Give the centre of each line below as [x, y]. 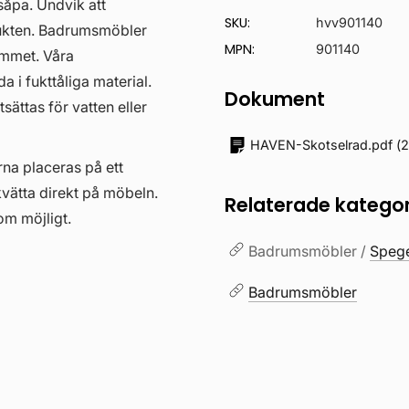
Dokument [275, 99]
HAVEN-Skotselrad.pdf [322, 145]
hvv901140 [350, 22]
